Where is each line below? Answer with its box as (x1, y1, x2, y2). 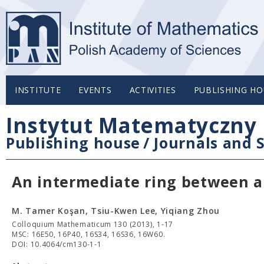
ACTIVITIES (129, 84, 176, 95)
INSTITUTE (15, 84, 61, 95)
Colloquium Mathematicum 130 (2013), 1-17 (12, 219, 173, 229)
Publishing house (6, 133, 141, 153)
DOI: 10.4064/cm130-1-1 (12, 239, 102, 249)
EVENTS (78, 84, 112, 95)
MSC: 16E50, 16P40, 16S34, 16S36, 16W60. (12, 229, 166, 239)
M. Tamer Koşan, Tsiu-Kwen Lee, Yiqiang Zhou (12, 205, 220, 216)
